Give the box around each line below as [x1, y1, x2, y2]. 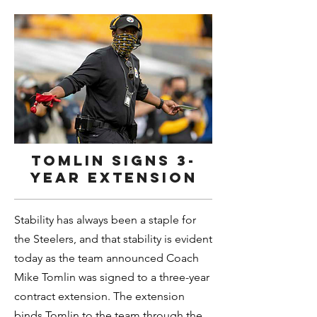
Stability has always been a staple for [14, 213, 196, 226]
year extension [29, 168, 197, 186]
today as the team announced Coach [14, 251, 199, 265]
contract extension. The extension [14, 289, 185, 303]
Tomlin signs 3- [30, 151, 196, 169]
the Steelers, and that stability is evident [14, 232, 212, 246]
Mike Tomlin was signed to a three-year [14, 270, 209, 284]
